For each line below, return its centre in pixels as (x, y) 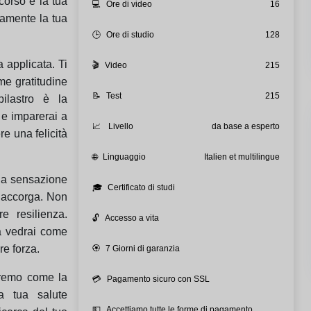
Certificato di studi (141, 187)
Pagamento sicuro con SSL (158, 279)
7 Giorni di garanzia (142, 248)
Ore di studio (130, 34)
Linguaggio (124, 157)
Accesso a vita (132, 218)
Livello (119, 126)
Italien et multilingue (242, 157)
